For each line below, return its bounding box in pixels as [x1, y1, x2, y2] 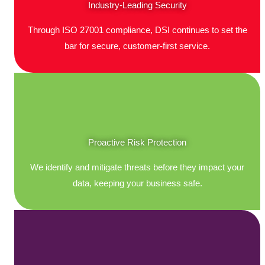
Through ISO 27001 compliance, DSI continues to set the [27, 25, 247, 35]
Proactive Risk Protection [88, 137, 186, 147]
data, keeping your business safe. [72, 178, 202, 188]
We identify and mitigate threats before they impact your [30, 162, 244, 172]
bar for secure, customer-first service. [64, 41, 210, 51]
